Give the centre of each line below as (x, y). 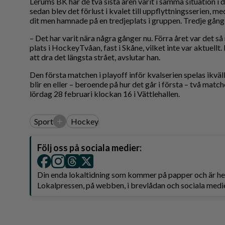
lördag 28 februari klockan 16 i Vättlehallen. (105, 94)
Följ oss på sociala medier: (89, 148)
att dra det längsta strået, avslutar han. (95, 57)
